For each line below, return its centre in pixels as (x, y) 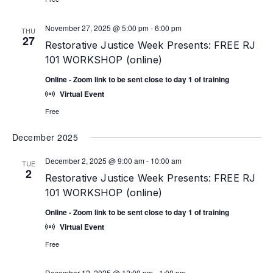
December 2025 (45, 137)
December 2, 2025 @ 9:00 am (94, 161)
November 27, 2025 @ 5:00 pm (97, 28)
